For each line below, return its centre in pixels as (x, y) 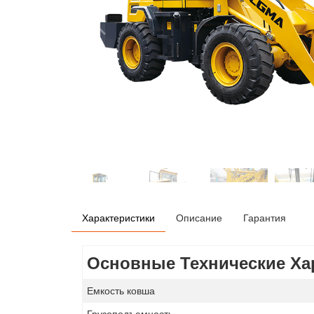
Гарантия (265, 217)
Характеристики (118, 217)
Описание (199, 217)
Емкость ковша (121, 290)
